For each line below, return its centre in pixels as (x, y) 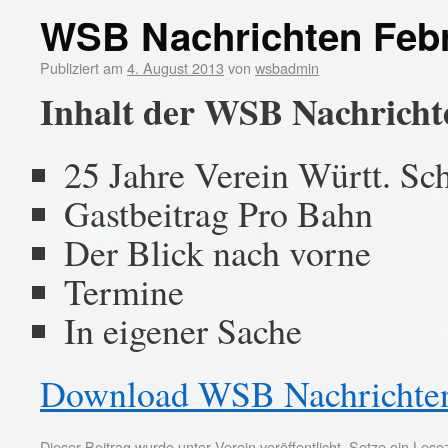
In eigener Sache (183, 330)
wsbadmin (287, 67)
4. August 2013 (175, 67)
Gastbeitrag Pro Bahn (218, 213)
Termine (124, 291)
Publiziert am (81, 67)
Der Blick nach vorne (217, 252)
